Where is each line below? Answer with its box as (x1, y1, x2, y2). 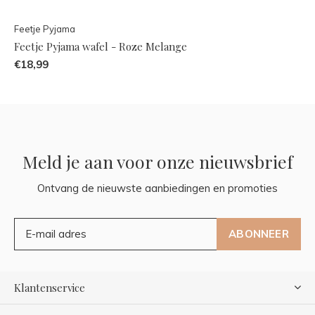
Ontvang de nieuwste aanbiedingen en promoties (37, 181, 278, 195)
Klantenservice (14, 280, 85, 295)
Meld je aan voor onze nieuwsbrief (22, 149, 293, 173)
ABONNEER (229, 226, 289, 240)
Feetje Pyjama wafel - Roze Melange (14, 39, 187, 53)
